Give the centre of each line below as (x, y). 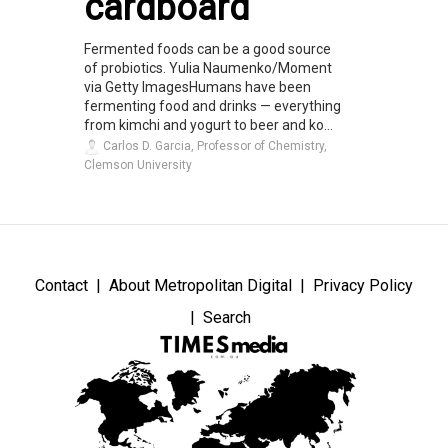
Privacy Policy (363, 285)
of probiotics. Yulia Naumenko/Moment (208, 67)
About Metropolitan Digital (200, 285)
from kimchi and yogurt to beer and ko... (208, 124)
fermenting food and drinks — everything (212, 105)
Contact (61, 285)
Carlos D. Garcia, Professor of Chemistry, (213, 145)
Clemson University (138, 164)
